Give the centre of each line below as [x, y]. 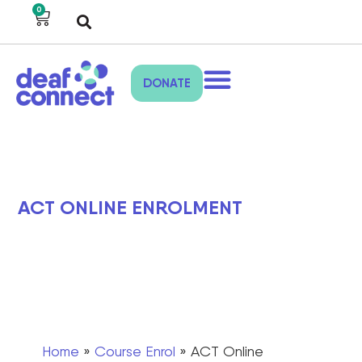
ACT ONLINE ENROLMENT [130, 208]
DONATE [167, 83]
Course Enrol [135, 351]
